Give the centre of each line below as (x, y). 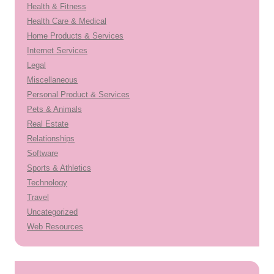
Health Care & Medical (67, 21)
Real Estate (48, 124)
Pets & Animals (54, 109)
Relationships (51, 139)
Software (43, 153)
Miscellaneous (52, 80)
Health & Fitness (57, 6)
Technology (47, 183)
